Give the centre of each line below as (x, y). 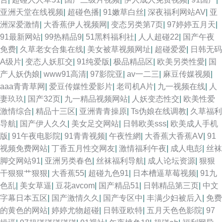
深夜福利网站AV (177, 12)
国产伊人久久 (44, 124)
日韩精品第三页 (171, 186)
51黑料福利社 (110, 37)
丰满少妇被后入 (174, 198)
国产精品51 (119, 186)
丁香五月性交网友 (83, 148)
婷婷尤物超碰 (75, 210)
